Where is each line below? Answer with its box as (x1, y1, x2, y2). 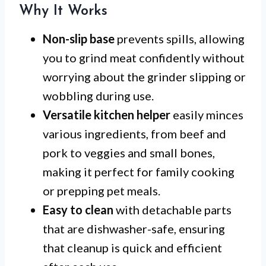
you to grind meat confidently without (43, 50, 245, 65)
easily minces (170, 107, 243, 122)
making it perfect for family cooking (43, 164, 235, 179)
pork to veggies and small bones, (43, 145, 215, 160)
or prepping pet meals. (43, 183, 160, 198)
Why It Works (19, 4, 107, 18)
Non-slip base (43, 31, 115, 46)
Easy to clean (43, 202, 113, 217)
